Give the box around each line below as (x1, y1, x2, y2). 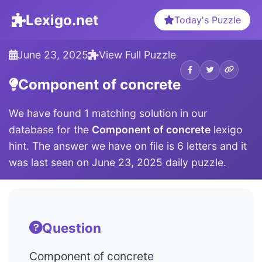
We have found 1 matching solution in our (9, 107, 208, 119)
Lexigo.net (26, 11, 98, 29)
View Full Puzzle (99, 49, 176, 61)
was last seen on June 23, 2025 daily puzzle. (9, 156, 226, 168)
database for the (9, 123, 92, 136)
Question (42, 219, 101, 236)
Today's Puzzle (174, 14, 241, 26)
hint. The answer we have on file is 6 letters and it (9, 140, 247, 152)
